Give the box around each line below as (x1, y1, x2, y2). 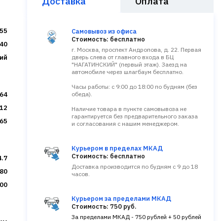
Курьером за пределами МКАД (72, 194, 171, 203)
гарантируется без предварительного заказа (72, 112, 198, 120)
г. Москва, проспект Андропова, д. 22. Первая (72, 46, 201, 53)
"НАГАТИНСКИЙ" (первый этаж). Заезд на (72, 61, 187, 68)
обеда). (72, 90, 92, 98)
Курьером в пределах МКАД (72, 144, 163, 152)
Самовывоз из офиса (72, 27, 137, 36)
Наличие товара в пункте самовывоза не (72, 105, 186, 112)
